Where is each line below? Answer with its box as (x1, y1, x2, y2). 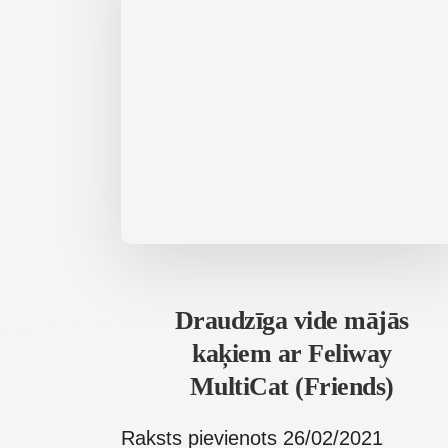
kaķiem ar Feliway (192, 339, 392, 369)
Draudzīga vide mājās (174, 306, 409, 336)
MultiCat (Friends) (189, 372, 394, 402)
